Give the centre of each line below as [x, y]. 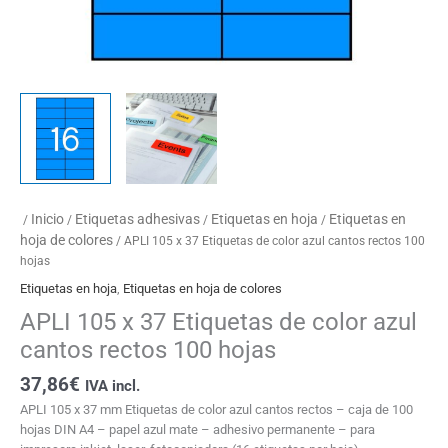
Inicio [47, 219]
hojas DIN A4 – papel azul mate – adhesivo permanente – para [197, 430]
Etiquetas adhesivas [137, 219]
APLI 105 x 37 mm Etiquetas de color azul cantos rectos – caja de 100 [216, 410]
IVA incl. [112, 386]
